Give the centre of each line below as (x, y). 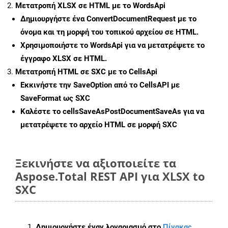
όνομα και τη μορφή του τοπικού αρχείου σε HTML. (109, 32)
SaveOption (93, 85)
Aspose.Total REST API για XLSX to (110, 176)
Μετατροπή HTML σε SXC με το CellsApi (86, 72)
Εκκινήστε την (47, 85)
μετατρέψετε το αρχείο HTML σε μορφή (91, 125)
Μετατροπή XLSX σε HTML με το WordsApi (90, 6)
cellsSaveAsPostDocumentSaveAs (122, 112)
